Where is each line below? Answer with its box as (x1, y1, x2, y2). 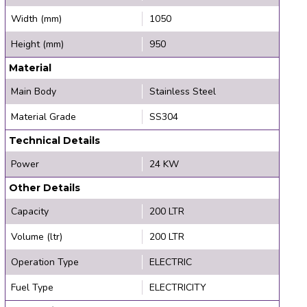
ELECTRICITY (149, 280, 207, 294)
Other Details (8, 181, 80, 194)
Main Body (10, 84, 56, 98)
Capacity (10, 204, 49, 218)
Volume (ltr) (10, 230, 62, 243)
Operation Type (10, 255, 79, 269)
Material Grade (10, 110, 76, 123)
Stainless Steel (149, 84, 217, 98)
